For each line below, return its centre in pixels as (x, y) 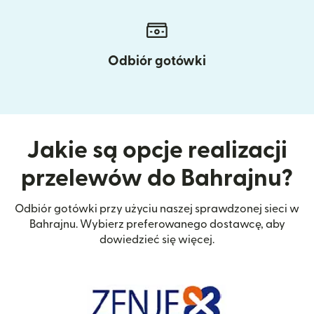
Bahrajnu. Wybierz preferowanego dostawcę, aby (157, 224)
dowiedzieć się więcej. (157, 239)
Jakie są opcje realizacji (157, 150)
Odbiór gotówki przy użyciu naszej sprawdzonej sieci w (157, 209)
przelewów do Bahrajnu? (157, 178)
